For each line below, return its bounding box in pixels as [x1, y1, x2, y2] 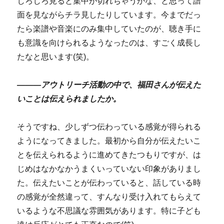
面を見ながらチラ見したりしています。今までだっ [17, 10, 201, 19]
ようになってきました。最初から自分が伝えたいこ [17, 136, 201, 145]
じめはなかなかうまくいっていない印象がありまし [17, 164, 201, 173]
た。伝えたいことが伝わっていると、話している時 [17, 178, 201, 187]
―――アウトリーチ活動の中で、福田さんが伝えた [17, 80, 201, 89]
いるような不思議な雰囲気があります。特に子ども [17, 206, 201, 215]
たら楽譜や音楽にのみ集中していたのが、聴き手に [17, 24, 201, 33]
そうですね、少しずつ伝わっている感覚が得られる [17, 122, 201, 131]
